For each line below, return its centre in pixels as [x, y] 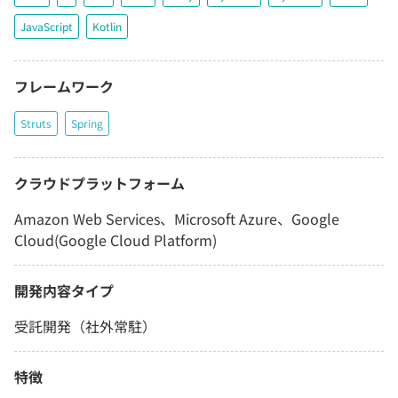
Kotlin [107, 27]
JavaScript [47, 27]
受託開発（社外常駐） [85, 326]
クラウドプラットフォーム [99, 183]
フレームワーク [64, 87]
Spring [87, 123]
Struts [36, 123]
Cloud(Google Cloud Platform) [115, 240]
